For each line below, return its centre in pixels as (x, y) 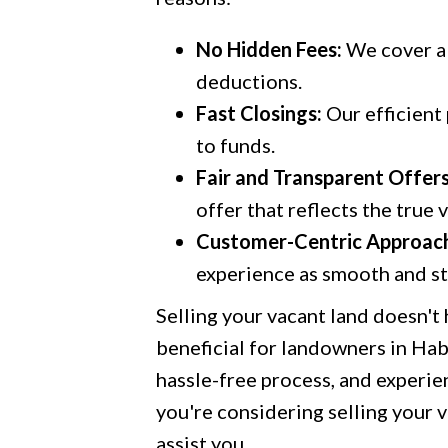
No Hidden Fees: (268, 49)
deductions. (248, 81)
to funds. (235, 145)
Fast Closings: (258, 113)
